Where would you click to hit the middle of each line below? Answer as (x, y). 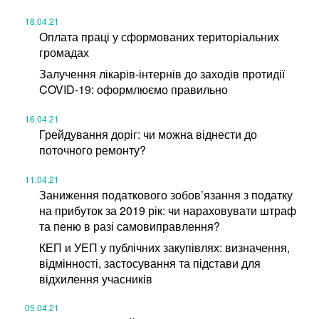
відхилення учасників (96, 278)
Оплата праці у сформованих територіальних (159, 36)
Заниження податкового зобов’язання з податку (166, 194)
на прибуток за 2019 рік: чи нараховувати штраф (168, 210)
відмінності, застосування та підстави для (150, 263)
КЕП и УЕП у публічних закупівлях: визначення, (164, 247)
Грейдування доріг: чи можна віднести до (148, 134)
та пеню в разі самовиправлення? (130, 226)
